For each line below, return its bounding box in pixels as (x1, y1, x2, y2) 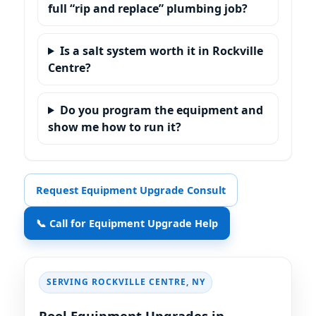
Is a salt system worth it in (59, 42, 212, 59)
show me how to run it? (48, 119, 181, 135)
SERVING (46, 276, 92, 288)
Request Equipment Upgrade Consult (36, 182, 226, 197)
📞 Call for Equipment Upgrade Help (36, 215, 218, 230)
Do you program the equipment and (59, 102, 263, 118)
